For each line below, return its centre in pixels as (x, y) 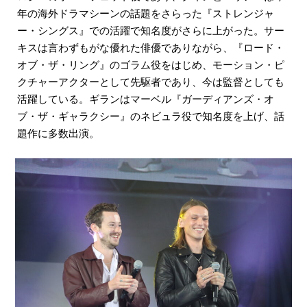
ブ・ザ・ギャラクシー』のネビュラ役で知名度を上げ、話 (151, 115)
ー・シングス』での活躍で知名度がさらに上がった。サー (151, 29)
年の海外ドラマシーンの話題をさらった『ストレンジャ (146, 12)
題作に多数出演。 (58, 132)
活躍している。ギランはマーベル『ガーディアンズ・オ (146, 98)
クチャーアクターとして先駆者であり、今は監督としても (151, 81)
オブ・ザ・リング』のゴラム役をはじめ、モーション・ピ (151, 64)
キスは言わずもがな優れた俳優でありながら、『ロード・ (151, 47)
